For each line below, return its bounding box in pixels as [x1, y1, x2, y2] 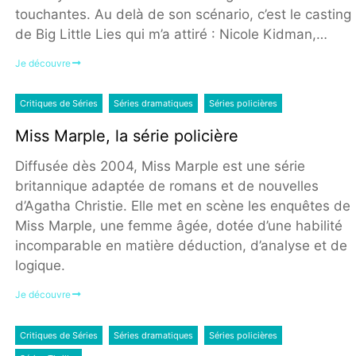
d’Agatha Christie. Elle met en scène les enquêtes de [14, 198, 350, 215]
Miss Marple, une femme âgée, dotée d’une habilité [14, 218, 342, 234]
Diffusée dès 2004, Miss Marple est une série [14, 158, 305, 175]
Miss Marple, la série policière [14, 126, 238, 146]
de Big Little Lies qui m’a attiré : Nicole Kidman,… [14, 25, 327, 42]
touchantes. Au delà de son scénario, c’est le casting [14, 6, 351, 22]
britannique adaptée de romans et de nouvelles [14, 178, 319, 195]
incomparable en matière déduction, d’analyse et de [14, 238, 347, 254]
